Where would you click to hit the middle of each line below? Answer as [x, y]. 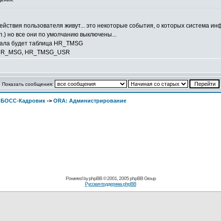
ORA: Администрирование [90, 101]
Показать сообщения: [28, 84]
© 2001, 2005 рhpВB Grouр [129, 178]
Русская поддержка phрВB [110, 184]
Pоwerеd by [77, 178]
